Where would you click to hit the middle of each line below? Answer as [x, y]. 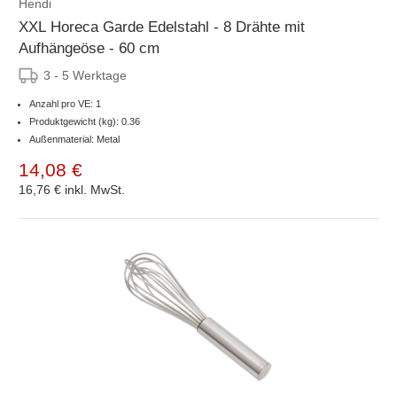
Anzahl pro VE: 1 [65, 103]
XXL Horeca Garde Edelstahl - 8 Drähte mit [162, 27]
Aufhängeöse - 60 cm [89, 48]
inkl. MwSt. [95, 189]
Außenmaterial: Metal [74, 139]
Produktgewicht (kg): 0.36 [85, 121]
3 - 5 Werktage [85, 75]
